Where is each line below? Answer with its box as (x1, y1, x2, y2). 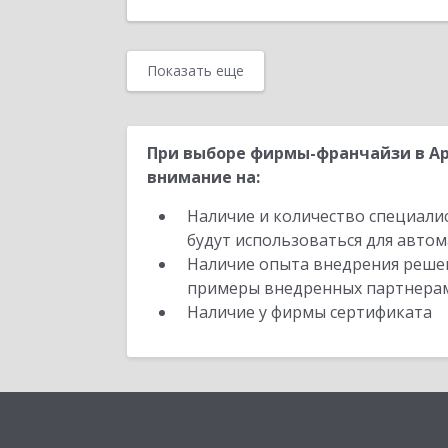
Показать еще (147, 61, 244, 80)
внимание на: (147, 166, 260, 188)
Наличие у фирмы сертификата (187, 301, 436, 323)
